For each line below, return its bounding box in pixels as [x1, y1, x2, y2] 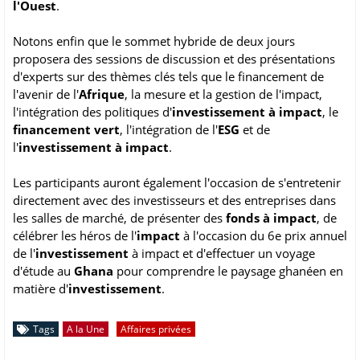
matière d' [13, 280, 68, 297]
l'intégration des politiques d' [13, 104, 172, 121]
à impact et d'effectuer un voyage [129, 245, 315, 262]
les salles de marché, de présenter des [13, 210, 226, 227]
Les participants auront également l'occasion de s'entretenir [13, 174, 341, 191]
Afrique [79, 86, 125, 103]
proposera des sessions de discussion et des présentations [13, 51, 335, 67]
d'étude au [13, 263, 74, 280]
